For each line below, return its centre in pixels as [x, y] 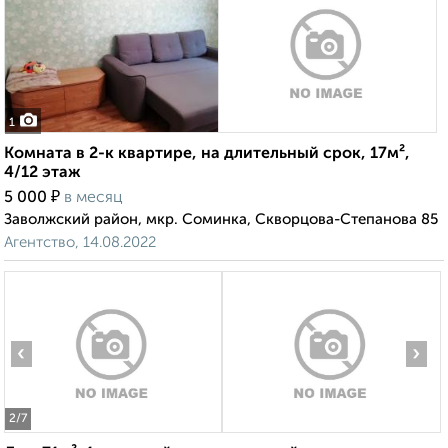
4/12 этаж [42, 173]
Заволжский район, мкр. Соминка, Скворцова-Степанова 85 [221, 220]
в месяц [93, 198]
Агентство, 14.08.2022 [80, 243]
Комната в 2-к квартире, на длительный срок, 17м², [207, 154]
